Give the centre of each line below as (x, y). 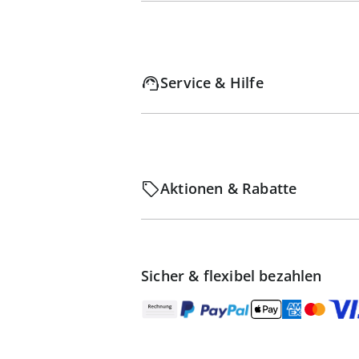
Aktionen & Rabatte (229, 188)
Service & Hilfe (212, 83)
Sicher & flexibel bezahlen (232, 276)
